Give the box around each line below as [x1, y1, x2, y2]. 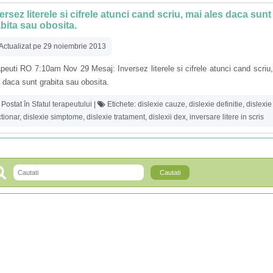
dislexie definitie [189, 99, 243, 108]
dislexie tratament [87, 112, 145, 121]
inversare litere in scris [190, 112, 264, 121]
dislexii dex [149, 112, 186, 121]
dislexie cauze [138, 99, 185, 108]
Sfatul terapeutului [32, 99, 92, 108]
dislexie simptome [23, 112, 83, 121]
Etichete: [105, 99, 138, 108]
